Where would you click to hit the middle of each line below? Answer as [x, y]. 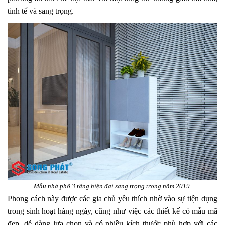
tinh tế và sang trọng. [41, 11]
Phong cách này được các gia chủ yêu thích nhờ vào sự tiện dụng [113, 198]
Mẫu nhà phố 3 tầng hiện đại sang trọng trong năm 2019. [113, 186]
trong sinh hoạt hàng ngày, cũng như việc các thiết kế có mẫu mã [113, 211]
